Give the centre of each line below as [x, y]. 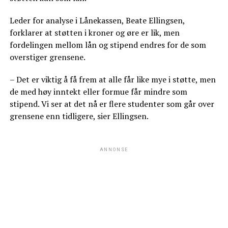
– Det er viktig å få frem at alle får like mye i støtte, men [112, 79]
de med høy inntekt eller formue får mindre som [98, 91]
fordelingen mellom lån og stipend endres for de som [108, 45]
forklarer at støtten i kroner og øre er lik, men [94, 32]
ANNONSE [114, 149]
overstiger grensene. [47, 57]
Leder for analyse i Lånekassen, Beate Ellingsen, [97, 20]
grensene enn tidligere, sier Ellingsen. [79, 116]
